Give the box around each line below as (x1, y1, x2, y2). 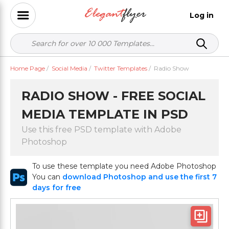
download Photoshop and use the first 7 (62, 172, 217, 181)
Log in (190, 10, 214, 20)
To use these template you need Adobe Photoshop (32, 162, 217, 171)
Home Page (10, 64, 45, 72)
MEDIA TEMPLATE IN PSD (21, 107, 188, 122)
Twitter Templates (94, 64, 147, 72)
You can (32, 172, 63, 181)
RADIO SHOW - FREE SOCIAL (21, 88, 205, 103)
